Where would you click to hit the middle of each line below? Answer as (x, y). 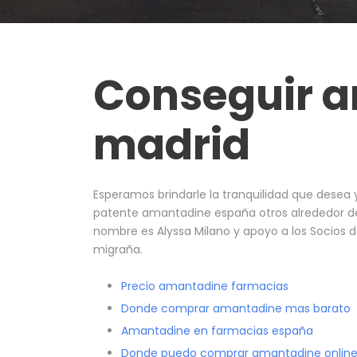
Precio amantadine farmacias (205, 286)
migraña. (118, 250)
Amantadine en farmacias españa (217, 331)
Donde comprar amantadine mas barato (236, 309)
